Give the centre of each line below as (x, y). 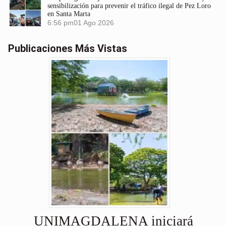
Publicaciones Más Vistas (68, 49)
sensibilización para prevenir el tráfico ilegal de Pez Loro (129, 6)
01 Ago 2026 (94, 23)
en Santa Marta (69, 14)
